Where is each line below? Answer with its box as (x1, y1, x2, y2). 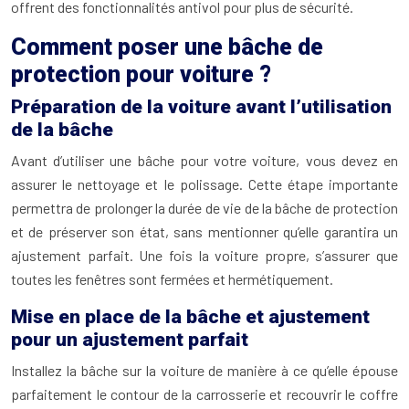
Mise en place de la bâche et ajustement (11, 306, 370, 328)
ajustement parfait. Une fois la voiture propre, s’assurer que (11, 246, 398, 264)
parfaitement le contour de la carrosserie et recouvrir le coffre (11, 385, 398, 403)
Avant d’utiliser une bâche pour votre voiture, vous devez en (11, 152, 398, 169)
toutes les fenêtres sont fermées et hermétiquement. (11, 270, 333, 288)
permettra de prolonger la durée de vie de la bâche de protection (11, 199, 398, 216)
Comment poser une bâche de (11, 34, 323, 60)
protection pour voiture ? (11, 61, 271, 88)
